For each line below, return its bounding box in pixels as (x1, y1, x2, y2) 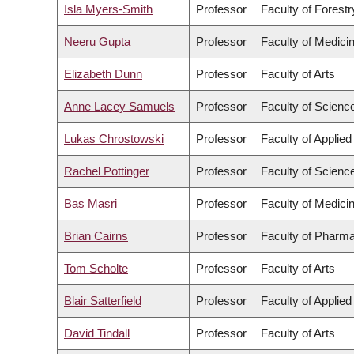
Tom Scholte (64, 262, 128, 276)
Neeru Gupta (64, 35, 130, 49)
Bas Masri (64, 197, 117, 211)
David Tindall (64, 326, 130, 341)
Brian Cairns (64, 229, 128, 243)
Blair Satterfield (64, 294, 141, 308)
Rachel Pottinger (64, 164, 149, 179)
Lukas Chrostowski (64, 132, 164, 146)
